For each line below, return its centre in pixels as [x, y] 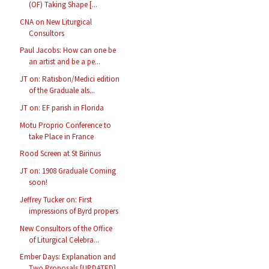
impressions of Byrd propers [74, 211]
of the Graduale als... [62, 91]
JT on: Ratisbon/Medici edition [70, 79]
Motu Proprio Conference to [66, 125]
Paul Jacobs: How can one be [68, 50]
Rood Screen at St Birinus [61, 154]
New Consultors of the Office [66, 228]
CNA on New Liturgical [56, 22]
